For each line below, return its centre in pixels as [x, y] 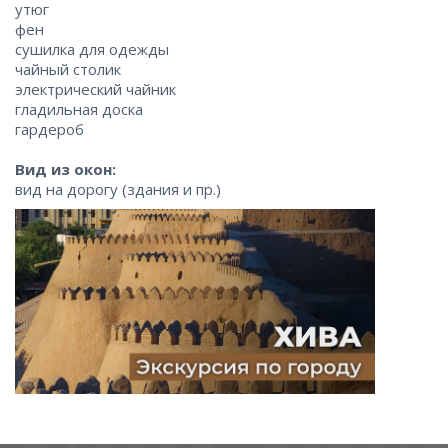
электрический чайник [95, 89]
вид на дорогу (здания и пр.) [118, 189]
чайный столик [68, 69]
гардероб [49, 129]
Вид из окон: [65, 169]
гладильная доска [79, 109]
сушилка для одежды [92, 49]
